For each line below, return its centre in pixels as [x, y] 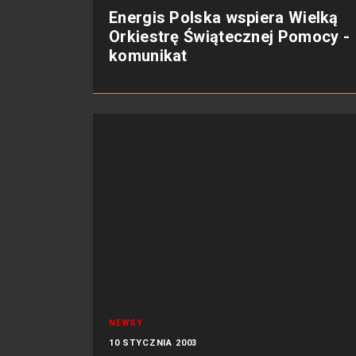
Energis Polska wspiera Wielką [224, 17]
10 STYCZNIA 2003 [153, 343]
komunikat [148, 56]
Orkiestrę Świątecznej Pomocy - [230, 37]
